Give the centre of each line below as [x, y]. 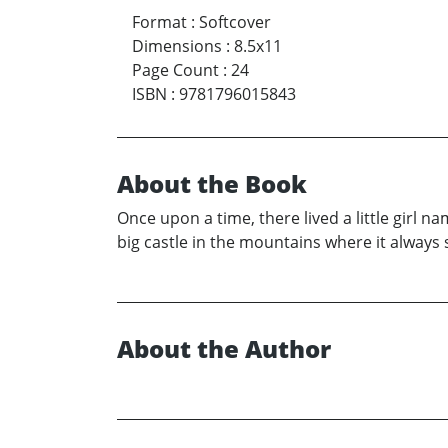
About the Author [224, 349]
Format [159, 22]
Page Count [175, 70]
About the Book [212, 184]
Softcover [235, 22]
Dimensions [177, 46]
